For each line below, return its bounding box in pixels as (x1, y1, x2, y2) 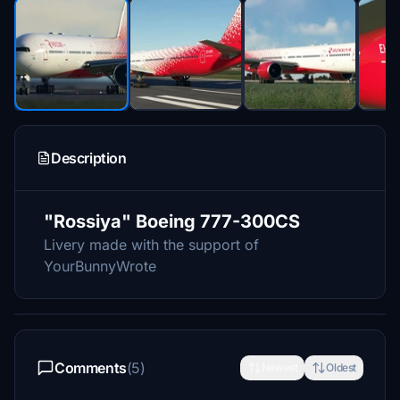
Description (51, 149, 127, 167)
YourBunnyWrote (44, 257, 156, 275)
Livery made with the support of (44, 236, 259, 254)
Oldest (326, 361, 356, 374)
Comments (54, 359, 127, 377)
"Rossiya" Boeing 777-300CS (44, 211, 300, 232)
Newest (261, 361, 298, 374)
